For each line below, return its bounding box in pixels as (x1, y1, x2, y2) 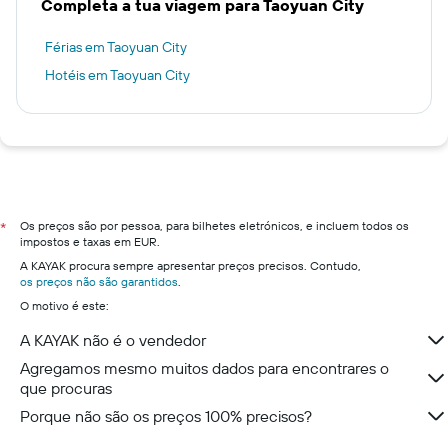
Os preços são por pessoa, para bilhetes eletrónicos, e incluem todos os (20, 218, 409, 233)
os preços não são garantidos (20, 274, 178, 289)
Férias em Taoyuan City (45, 38, 187, 56)
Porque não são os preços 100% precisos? (20, 406, 312, 426)
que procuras (20, 378, 112, 398)
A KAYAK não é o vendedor (20, 330, 206, 350)
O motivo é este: (20, 298, 109, 313)
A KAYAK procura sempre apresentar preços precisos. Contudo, (20, 258, 361, 273)
